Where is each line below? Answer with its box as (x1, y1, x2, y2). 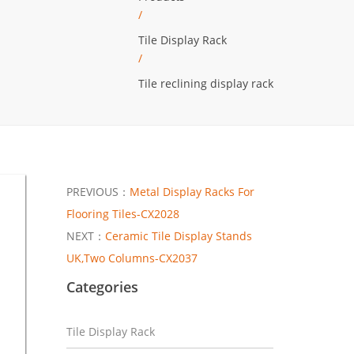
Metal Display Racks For (129, 183, 254, 199)
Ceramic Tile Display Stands (104, 228, 252, 243)
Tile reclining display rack (138, 76, 273, 91)
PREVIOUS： (66, 183, 130, 199)
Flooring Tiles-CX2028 (66, 205, 179, 221)
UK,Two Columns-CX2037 (66, 250, 198, 265)
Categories (66, 277, 138, 296)
